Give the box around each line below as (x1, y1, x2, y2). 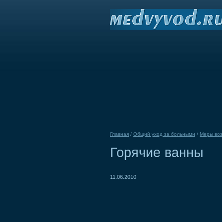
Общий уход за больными (133, 131, 195, 137)
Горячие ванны (110, 145, 203, 160)
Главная (110, 131, 129, 137)
